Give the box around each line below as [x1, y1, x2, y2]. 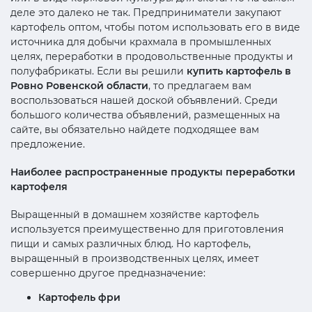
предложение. [10, 137, 85, 150]
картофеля [10, 180, 68, 193]
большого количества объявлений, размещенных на [10, 108, 280, 121]
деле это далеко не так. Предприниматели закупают [10, 6, 281, 19]
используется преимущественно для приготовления [10, 222, 283, 235]
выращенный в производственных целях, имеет [10, 251, 259, 265]
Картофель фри [38, 290, 120, 304]
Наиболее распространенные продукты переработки [10, 165, 295, 178]
